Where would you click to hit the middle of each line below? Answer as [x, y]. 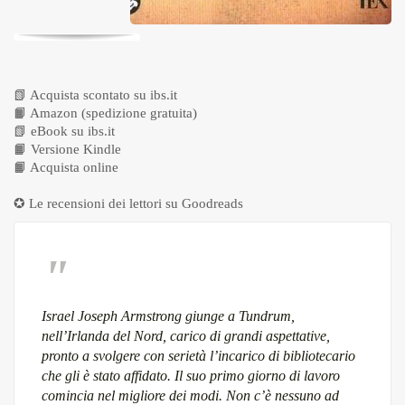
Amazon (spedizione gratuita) [113, 113]
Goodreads [212, 203]
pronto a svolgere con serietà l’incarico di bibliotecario [198, 355]
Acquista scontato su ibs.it [104, 94]
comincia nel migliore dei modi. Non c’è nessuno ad [190, 395]
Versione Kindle [76, 149]
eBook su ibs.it [73, 131]
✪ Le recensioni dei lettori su [98, 203]
